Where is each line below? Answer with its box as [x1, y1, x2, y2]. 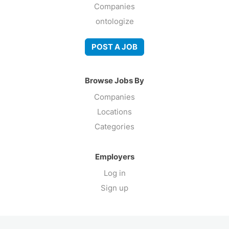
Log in [103, 168, 126, 178]
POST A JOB [91, 42, 138, 52]
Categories [95, 121, 134, 131]
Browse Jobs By [85, 75, 144, 85]
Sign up [101, 182, 128, 193]
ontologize [95, 16, 134, 26]
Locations [97, 106, 132, 117]
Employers [95, 151, 134, 162]
